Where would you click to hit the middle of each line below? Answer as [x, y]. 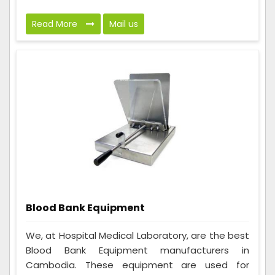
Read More [56, 24]
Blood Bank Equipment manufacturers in [137, 250]
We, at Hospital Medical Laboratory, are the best [137, 236]
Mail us [124, 24]
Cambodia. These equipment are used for [137, 265]
